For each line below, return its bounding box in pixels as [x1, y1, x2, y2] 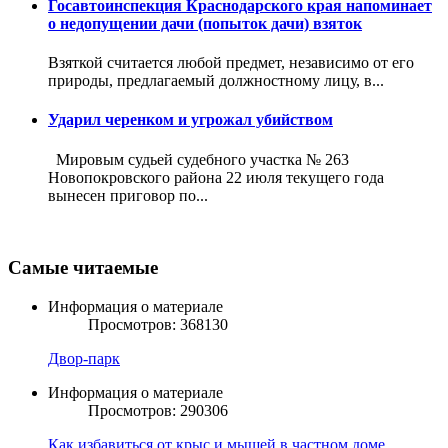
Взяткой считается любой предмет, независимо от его [48, 54, 414, 71]
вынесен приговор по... [48, 186, 208, 204]
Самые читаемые [8, 257, 158, 279]
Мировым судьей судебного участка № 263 [48, 150, 349, 168]
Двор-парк [48, 349, 120, 367]
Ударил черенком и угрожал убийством [48, 111, 333, 129]
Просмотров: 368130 [88, 315, 228, 333]
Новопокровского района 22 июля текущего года [48, 168, 384, 186]
